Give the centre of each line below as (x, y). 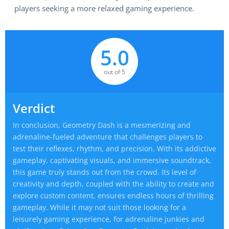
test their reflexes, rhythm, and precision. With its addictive (114, 148)
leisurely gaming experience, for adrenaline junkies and (109, 219)
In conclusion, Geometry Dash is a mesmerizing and (102, 125)
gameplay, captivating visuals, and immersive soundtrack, (112, 160)
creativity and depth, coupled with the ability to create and (113, 184)
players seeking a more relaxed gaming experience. (104, 8)
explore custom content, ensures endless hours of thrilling (113, 196)
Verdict (34, 108)
